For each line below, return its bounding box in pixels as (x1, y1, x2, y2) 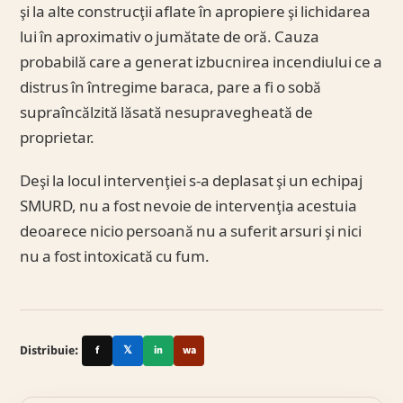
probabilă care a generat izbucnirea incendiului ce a (20, 52, 383, 75)
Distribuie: (20, 342, 79, 361)
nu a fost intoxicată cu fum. (20, 246, 210, 269)
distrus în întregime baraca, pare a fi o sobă (20, 77, 322, 100)
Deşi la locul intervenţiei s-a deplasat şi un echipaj (20, 171, 363, 193)
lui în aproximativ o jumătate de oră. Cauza (20, 27, 320, 49)
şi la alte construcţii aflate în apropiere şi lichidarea (20, 2, 372, 24)
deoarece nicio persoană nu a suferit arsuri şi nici (20, 221, 363, 244)
